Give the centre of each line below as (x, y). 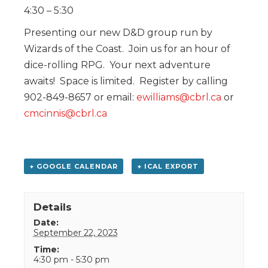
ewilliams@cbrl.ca (179, 97)
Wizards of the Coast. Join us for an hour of (127, 48)
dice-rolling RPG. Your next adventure (117, 65)
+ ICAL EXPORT (167, 166)
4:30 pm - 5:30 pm (71, 259)
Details (52, 207)
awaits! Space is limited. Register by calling (126, 81)
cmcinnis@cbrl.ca (66, 113)
